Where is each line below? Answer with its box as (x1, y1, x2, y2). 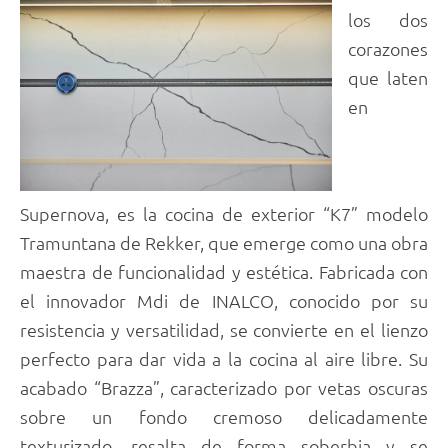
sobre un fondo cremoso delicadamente (20, 404, 428, 428)
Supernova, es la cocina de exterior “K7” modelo (20, 201, 428, 225)
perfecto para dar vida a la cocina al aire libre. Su (20, 346, 428, 370)
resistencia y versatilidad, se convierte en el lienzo (20, 317, 428, 341)
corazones (348, 37, 428, 61)
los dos (348, 8, 428, 32)
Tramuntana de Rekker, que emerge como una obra (20, 230, 428, 254)
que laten (348, 66, 428, 90)
